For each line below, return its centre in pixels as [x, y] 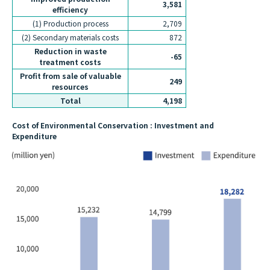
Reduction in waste [70, 51]
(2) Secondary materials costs [70, 37]
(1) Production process [70, 24]
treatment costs [70, 62]
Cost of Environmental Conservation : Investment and [113, 125]
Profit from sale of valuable [70, 76]
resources [70, 87]
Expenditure [34, 136]
